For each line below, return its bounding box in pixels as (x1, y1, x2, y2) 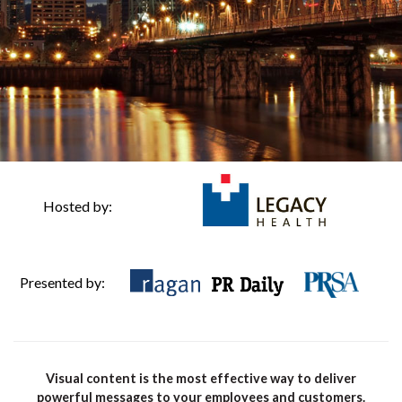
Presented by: (20, 274, 105, 291)
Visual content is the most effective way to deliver (46, 371, 356, 386)
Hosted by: (42, 197, 112, 214)
